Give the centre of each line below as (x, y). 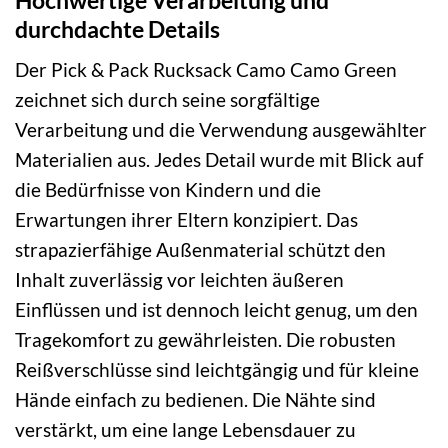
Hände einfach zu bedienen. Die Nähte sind (195, 400)
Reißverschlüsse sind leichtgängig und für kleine (217, 370)
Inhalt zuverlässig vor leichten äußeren (179, 280)
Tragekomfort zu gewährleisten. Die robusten (205, 340)
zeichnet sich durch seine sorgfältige (167, 100)
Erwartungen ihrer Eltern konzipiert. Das (186, 220)
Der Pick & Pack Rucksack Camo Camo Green (206, 70)
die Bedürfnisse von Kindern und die (168, 190)
